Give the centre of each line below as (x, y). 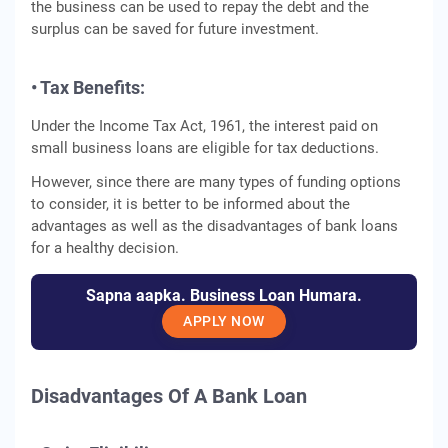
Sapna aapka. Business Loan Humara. (224, 295)
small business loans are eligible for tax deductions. (205, 148)
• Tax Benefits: (88, 87)
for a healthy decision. (105, 248)
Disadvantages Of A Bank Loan (169, 396)
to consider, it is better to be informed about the (190, 204)
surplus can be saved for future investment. (175, 29)
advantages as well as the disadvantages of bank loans (214, 226)
